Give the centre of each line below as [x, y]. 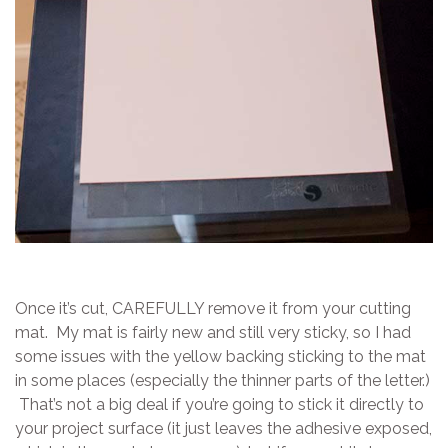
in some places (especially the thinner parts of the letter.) [222, 380]
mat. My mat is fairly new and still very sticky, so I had [213, 332]
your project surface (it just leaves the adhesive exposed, [223, 428]
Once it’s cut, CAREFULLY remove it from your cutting [213, 308]
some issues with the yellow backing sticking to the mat [220, 356]
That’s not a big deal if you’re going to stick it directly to [219, 404]
